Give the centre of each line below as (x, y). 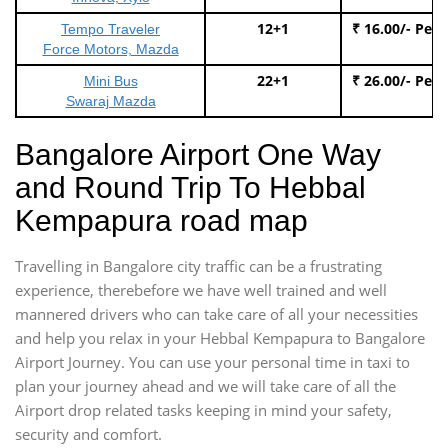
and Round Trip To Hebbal (190, 187)
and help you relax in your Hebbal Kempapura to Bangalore (220, 337)
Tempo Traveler (110, 28)
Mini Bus (110, 80)
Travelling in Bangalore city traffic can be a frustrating (198, 265)
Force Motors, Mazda (110, 48)
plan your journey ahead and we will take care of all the (205, 385)
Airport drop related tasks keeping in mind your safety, (203, 409)
